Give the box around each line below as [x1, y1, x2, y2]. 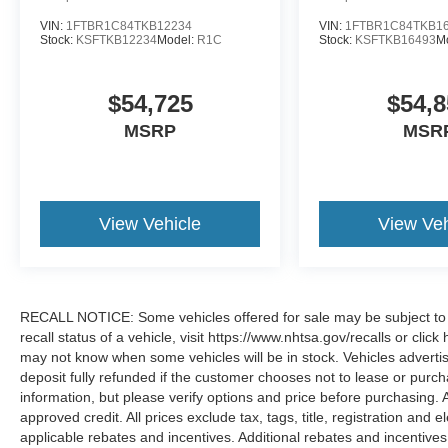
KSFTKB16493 [355, 33, 437, 48]
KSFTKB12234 [76, 33, 157, 48]
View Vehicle [99, 214, 202, 235]
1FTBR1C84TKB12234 [66, 19, 192, 34]
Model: [157, 33, 197, 48]
